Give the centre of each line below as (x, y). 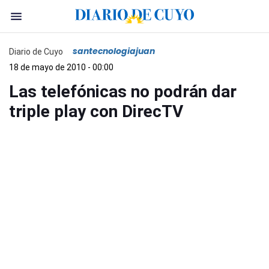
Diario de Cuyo (36, 51)
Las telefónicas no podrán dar (123, 92)
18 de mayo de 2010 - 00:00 (61, 67)
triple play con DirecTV (96, 111)
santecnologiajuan (114, 51)
